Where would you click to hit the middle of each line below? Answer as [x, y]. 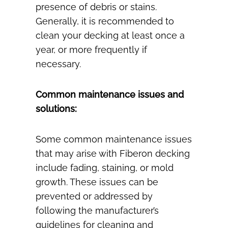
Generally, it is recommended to [105, 21]
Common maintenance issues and [110, 95]
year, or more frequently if [91, 50]
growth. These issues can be [97, 182]
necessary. [58, 64]
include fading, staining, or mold [105, 168]
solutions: [56, 109]
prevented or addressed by [94, 196]
